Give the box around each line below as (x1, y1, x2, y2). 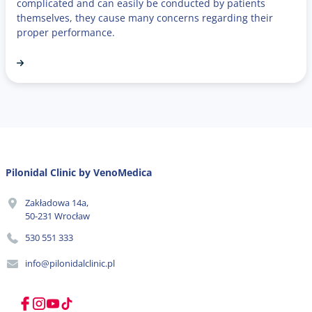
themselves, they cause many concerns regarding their (17, 10, 273, 24)
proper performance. (17, 25, 115, 39)
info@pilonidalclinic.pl (25, 257, 115, 270)
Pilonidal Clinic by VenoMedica (6, 165, 152, 179)
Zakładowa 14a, (25, 196, 88, 210)
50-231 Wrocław (25, 210, 90, 223)
